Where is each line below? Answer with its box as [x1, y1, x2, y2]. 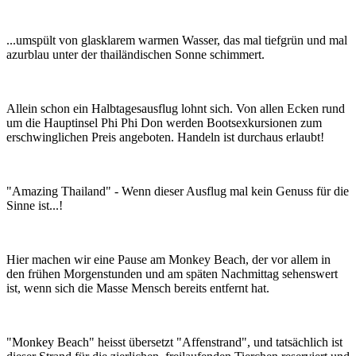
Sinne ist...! [6, 198, 63, 212]
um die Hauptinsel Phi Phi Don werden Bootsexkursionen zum [6, 115, 322, 130]
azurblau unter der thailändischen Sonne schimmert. [6, 47, 265, 61]
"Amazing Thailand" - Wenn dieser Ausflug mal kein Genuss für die [6, 184, 349, 198]
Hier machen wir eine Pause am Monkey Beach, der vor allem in [6, 252, 331, 266]
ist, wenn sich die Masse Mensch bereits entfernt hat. [6, 281, 269, 295]
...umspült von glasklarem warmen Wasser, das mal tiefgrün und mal [6, 33, 347, 47]
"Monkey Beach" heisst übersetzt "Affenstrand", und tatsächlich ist [6, 335, 342, 349]
